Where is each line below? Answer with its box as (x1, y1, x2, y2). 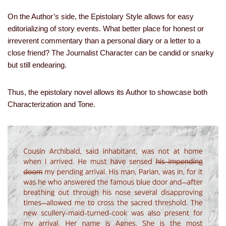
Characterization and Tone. (8, 100, 95, 108)
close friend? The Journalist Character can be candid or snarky (8, 48, 214, 57)
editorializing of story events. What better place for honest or (8, 24, 204, 33)
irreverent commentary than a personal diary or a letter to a (8, 36, 200, 45)
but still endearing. (8, 61, 67, 69)
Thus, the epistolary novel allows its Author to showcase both (8, 88, 207, 96)
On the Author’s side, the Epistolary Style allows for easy (8, 12, 194, 21)
